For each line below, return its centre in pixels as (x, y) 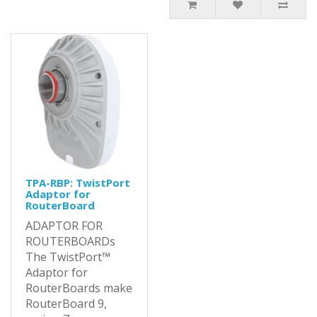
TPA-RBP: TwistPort (78, 183)
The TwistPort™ (68, 257)
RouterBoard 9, (66, 304)
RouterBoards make (79, 288)
